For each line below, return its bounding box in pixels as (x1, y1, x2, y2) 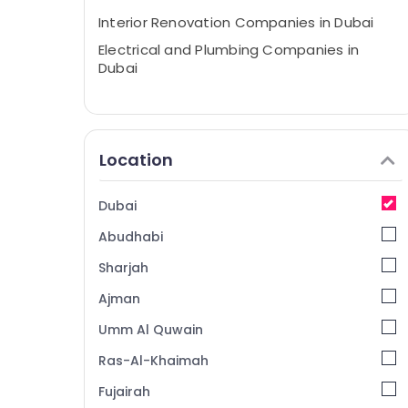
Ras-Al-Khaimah (98, 352, 209, 370)
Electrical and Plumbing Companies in (98, 40, 360, 59)
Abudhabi (98, 228, 163, 246)
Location (99, 148, 173, 171)
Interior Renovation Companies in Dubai (98, 13, 374, 32)
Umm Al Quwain (98, 321, 203, 339)
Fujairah (98, 382, 150, 401)
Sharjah (98, 259, 148, 277)
